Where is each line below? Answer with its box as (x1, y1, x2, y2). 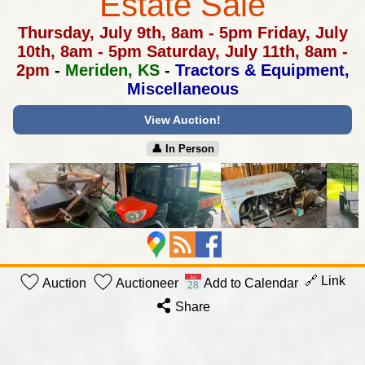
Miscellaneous (126, 80, 239, 98)
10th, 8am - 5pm (17, 42, 142, 60)
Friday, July (252, 24, 348, 42)
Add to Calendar (201, 276, 298, 290)
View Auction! (144, 113, 221, 126)
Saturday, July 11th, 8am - (142, 42, 348, 60)
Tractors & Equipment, (174, 61, 350, 79)
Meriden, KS (64, 61, 160, 79)
